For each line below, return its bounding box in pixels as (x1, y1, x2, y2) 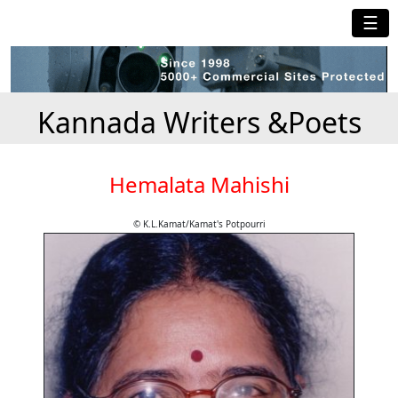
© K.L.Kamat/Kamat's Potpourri (132, 218, 266, 231)
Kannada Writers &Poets (36, 103, 362, 142)
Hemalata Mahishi (108, 170, 290, 200)
